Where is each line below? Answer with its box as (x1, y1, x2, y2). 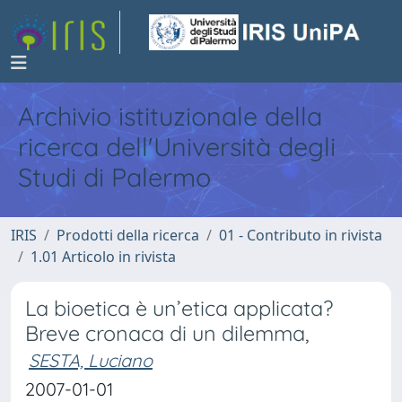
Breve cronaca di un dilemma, (25, 320, 310, 346)
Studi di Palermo (18, 161, 211, 193)
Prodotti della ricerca (57, 225, 199, 245)
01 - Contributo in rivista (219, 225, 382, 245)
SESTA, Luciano (29, 349, 153, 371)
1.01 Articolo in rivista (31, 247, 176, 267)
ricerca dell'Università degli (18, 130, 336, 162)
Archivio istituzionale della (18, 100, 322, 132)
